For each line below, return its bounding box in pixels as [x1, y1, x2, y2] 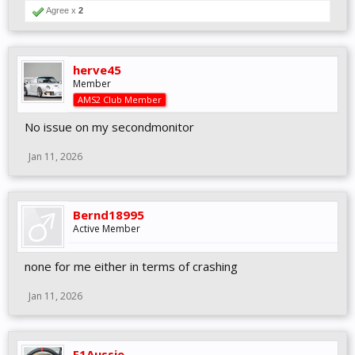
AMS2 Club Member [78, 94, 162, 106]
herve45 [73, 62, 121, 78]
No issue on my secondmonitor [25, 119, 194, 136]
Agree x [44, 6, 78, 16]
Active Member [73, 222, 140, 236]
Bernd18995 [73, 207, 144, 223]
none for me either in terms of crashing [25, 258, 238, 275]
